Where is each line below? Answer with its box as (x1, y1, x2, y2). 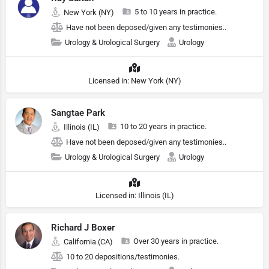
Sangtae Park (51, 107, 105, 118)
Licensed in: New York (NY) (88, 76, 181, 85)
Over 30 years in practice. (133, 237, 219, 246)
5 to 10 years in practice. (134, 7, 217, 16)
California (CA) (64, 237, 113, 246)
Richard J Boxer (51, 222, 115, 233)
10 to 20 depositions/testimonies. (66, 252, 180, 261)
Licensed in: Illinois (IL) (95, 191, 174, 200)
